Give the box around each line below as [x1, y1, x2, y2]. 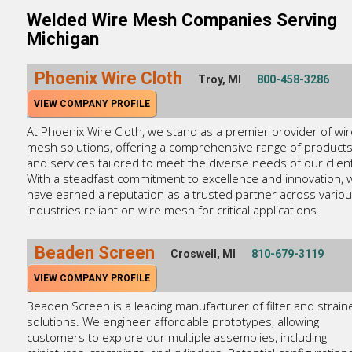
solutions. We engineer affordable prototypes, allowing [26, 313, 319, 330]
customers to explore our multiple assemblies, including [26, 329, 327, 346]
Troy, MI [197, 73, 241, 86]
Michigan [26, 27, 99, 49]
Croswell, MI [170, 247, 236, 261]
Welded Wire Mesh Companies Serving [26, 9, 337, 30]
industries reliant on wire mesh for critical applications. [26, 202, 320, 218]
